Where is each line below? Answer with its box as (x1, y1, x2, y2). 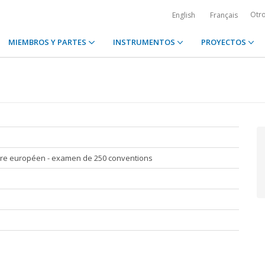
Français (210, 10, 238, 20)
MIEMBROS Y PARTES (8, 37, 89, 47)
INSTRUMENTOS (112, 37, 177, 47)
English (172, 10, 195, 20)
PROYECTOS (201, 37, 248, 47)
